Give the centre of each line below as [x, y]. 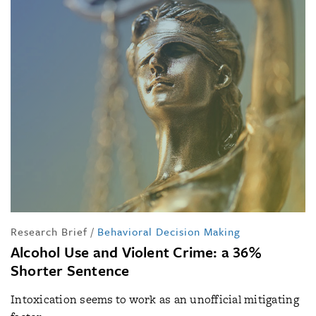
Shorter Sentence [70, 270]
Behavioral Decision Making [169, 231]
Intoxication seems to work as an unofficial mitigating [155, 299]
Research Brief [49, 231]
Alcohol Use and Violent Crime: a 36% [136, 251]
